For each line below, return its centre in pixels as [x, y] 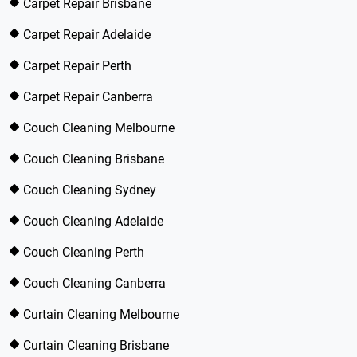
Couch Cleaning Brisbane [94, 159]
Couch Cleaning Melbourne [99, 128]
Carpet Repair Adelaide [87, 35]
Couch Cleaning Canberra [94, 283]
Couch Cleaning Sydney [90, 190]
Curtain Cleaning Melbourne [101, 314]
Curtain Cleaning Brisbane [96, 345]
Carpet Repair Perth [77, 66]
